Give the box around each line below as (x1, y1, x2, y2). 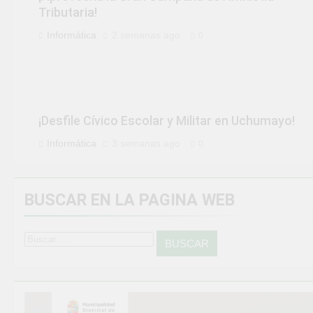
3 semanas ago (112, 138, 180, 150)
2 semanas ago (112, 29, 180, 41)
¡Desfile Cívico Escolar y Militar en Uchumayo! (38, 114, 295, 129)
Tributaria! (38, 6, 97, 20)
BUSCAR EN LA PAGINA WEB (24, 190, 235, 210)
